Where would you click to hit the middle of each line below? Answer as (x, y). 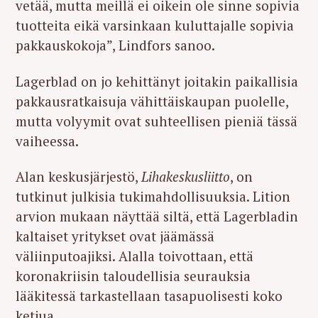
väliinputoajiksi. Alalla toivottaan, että (135, 256)
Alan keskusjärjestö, (78, 177)
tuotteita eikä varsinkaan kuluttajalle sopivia (155, 25)
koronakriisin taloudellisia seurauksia (133, 276)
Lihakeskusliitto (186, 177)
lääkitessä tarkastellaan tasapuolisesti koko (149, 296)
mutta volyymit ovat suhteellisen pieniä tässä (157, 121)
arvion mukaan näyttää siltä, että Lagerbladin (157, 216)
